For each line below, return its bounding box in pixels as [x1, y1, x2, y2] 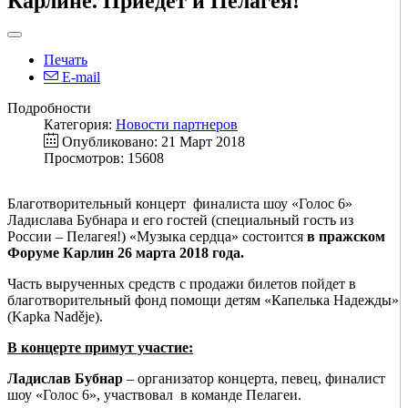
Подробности [7, 99, 91, 116]
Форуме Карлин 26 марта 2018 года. [7, 244, 248, 260]
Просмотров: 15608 [44, 149, 164, 166]
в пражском [307, 228, 385, 244]
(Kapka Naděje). [7, 308, 103, 324]
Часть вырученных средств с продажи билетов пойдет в [7, 275, 356, 291]
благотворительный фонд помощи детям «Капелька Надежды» [7, 291, 399, 308]
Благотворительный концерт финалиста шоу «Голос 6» [7, 195, 352, 211]
